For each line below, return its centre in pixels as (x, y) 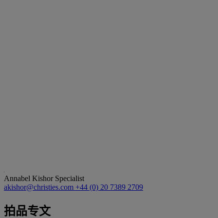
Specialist (70, 178)
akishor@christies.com (40, 187)
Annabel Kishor (29, 178)
